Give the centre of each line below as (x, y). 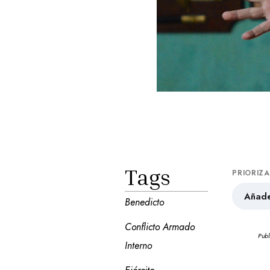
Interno (138, 246)
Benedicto (144, 202)
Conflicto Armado (159, 227)
